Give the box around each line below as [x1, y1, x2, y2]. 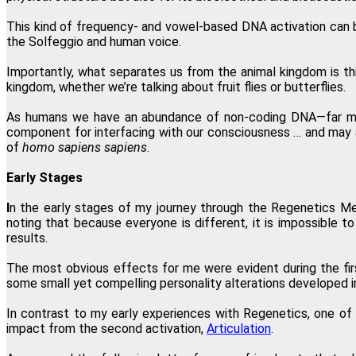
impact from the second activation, [6, 320, 207, 336]
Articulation [207, 320, 271, 336]
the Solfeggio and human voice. [6, 33, 181, 49]
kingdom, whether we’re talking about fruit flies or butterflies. [6, 79, 346, 95]
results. [6, 230, 48, 246]
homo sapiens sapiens [22, 139, 147, 155]
